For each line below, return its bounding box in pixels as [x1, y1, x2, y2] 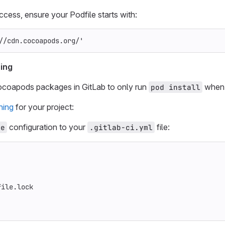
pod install [151, 82, 200, 92]
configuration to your [7, 122, 87, 132]
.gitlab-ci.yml [89, 122, 153, 132]
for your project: [14, 101, 74, 112]
